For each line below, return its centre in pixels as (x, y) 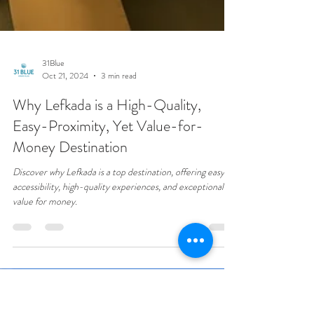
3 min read (119, 286)
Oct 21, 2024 (65, 286)
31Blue (53, 273)
